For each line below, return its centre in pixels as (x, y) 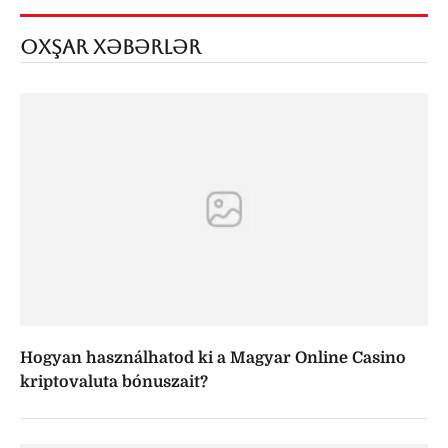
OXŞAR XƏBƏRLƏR (110, 47)
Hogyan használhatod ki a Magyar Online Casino (213, 357)
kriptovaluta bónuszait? (114, 381)
